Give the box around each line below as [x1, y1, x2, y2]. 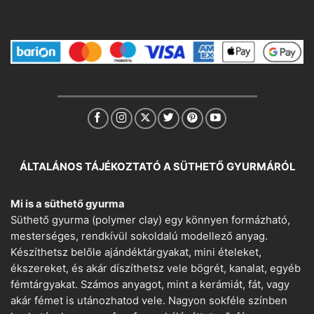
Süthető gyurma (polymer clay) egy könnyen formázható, [11, 214, 290, 227]
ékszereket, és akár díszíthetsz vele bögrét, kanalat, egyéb [11, 262, 301, 275]
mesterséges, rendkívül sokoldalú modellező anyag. [11, 230, 268, 243]
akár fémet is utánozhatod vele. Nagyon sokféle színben [11, 294, 287, 308]
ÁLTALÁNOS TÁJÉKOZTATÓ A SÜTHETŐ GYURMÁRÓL [19, 160, 295, 173]
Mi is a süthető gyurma [11, 198, 125, 211]
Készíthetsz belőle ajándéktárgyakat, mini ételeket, [11, 246, 261, 259]
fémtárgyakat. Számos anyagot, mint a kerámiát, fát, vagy [11, 278, 289, 292]
